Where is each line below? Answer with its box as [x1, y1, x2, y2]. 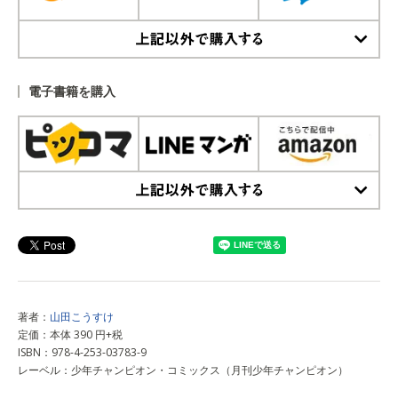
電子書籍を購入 [28, 82, 115, 99]
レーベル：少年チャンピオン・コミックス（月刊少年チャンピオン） [18, 362, 348, 378]
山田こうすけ [50, 308, 114, 324]
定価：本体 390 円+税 [18, 326, 123, 342]
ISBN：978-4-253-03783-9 [18, 344, 147, 360]
